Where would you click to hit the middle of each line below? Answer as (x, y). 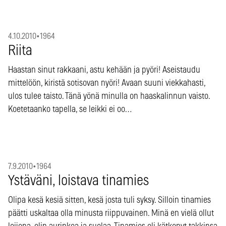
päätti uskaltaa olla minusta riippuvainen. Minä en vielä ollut (111, 213)
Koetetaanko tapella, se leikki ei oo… (70, 109)
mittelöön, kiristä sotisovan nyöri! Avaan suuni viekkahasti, (107, 83)
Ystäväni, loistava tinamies (78, 181)
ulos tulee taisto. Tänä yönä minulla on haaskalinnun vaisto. (109, 96)
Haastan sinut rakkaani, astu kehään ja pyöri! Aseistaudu (104, 70)
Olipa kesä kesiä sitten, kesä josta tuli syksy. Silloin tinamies (109, 200)
